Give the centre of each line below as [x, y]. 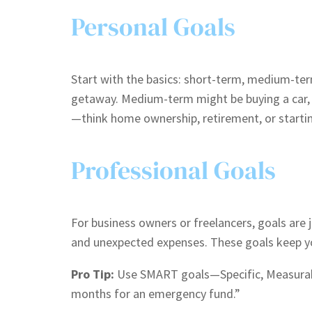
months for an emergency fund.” [156, 293]
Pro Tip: [93, 274]
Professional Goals [173, 170]
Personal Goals [153, 26]
